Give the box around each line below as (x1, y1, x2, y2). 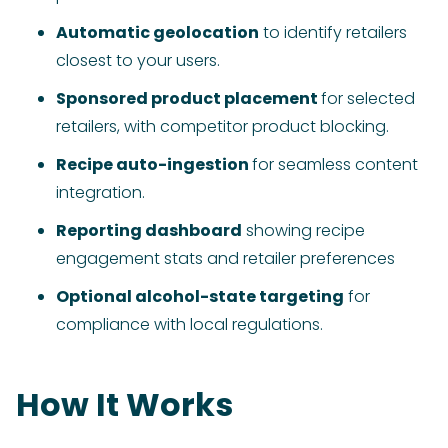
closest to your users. (56, 49, 220, 73)
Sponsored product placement (56, 87, 321, 111)
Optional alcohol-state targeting (56, 285, 344, 309)
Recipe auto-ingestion (56, 153, 252, 177)
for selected (321, 87, 415, 111)
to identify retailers (259, 21, 407, 45)
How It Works (16, 382, 233, 428)
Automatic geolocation (56, 21, 259, 45)
